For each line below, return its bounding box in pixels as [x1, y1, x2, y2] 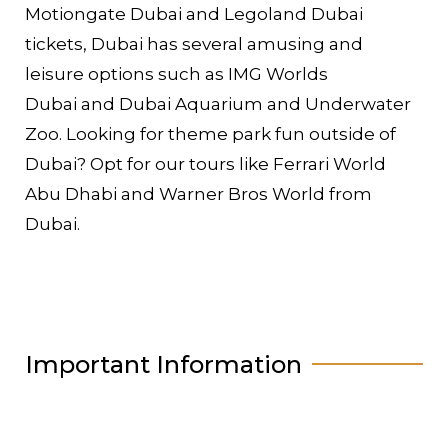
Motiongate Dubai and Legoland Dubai [25, 3, 363, 24]
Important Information [25, 349, 302, 379]
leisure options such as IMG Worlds [25, 63, 328, 84]
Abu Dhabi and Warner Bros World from [25, 183, 372, 204]
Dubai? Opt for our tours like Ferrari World [25, 153, 386, 174]
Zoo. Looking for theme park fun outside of [25, 123, 396, 144]
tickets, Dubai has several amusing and [25, 33, 363, 54]
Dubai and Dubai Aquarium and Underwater [25, 93, 411, 114]
